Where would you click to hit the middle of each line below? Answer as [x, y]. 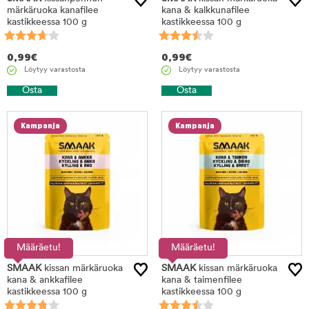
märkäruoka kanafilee [53, 11]
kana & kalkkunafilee [206, 11]
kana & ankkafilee [45, 280]
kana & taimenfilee [202, 280]
